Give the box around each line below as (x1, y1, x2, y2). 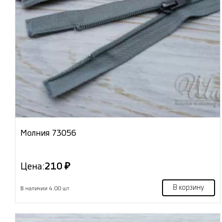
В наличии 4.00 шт (20, 186, 69, 192)
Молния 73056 (20, 129, 76, 138)
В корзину (172, 184, 204, 192)
